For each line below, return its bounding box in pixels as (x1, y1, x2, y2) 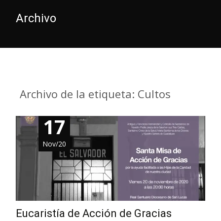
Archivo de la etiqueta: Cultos (19, 86, 171, 101)
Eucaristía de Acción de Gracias (16, 207, 172, 220)
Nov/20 (42, 139, 67, 148)
